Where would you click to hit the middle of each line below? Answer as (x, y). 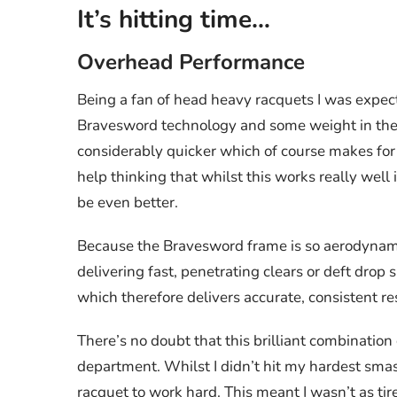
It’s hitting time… (174, 19)
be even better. (128, 202)
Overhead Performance (191, 62)
